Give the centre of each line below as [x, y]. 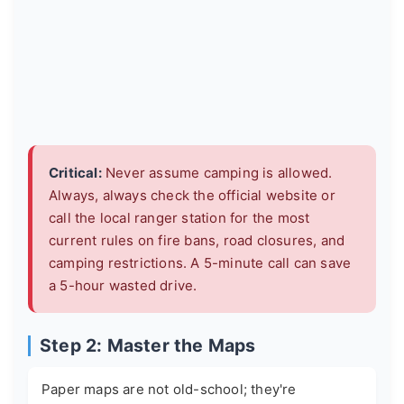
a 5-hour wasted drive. [123, 286]
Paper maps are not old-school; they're [169, 390]
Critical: [75, 173]
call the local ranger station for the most [179, 218]
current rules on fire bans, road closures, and [197, 241]
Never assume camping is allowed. [217, 173]
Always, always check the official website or [192, 196]
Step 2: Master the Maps [148, 346]
